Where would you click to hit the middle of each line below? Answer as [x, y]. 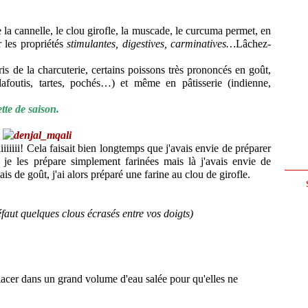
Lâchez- [254, 44]
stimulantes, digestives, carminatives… [152, 44]
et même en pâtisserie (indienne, [196, 83]
